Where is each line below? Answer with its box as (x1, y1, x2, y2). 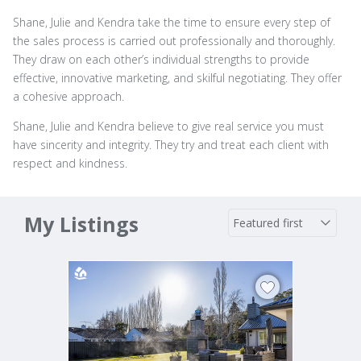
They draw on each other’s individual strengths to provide (13, 52, 309, 67)
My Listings (24, 210, 139, 238)
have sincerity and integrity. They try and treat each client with (13, 137, 329, 152)
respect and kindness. (13, 156, 127, 171)
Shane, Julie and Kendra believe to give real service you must (13, 118, 324, 134)
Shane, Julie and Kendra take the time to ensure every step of (13, 15, 330, 30)
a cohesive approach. (13, 89, 124, 104)
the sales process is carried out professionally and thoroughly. (13, 33, 335, 48)
